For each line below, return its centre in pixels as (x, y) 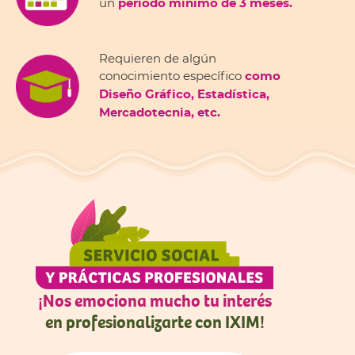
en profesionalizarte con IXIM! (155, 321)
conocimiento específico (172, 76)
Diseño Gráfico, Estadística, (184, 95)
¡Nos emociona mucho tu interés (155, 300)
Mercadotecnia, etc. (160, 113)
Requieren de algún (158, 59)
